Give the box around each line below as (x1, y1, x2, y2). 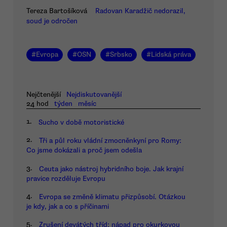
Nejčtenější (26, 90, 61, 99)
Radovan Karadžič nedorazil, (95, 7, 185, 16)
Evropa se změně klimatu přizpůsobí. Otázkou (39, 193, 185, 202)
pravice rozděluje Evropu (26, 174, 105, 183)
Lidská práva (150, 50, 191, 59)
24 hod (26, 99, 49, 108)
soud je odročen (26, 17, 78, 26)
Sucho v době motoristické (39, 118, 124, 127)
